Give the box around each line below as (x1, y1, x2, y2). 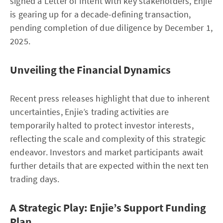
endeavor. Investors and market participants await (10, 146, 203, 158)
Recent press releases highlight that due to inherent (10, 93, 210, 104)
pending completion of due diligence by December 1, (10, 22, 213, 33)
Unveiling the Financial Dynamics (10, 63, 171, 77)
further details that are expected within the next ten (10, 160, 209, 171)
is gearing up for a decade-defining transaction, (10, 8, 191, 20)
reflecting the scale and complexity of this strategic (10, 133, 206, 144)
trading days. (10, 173, 60, 185)
